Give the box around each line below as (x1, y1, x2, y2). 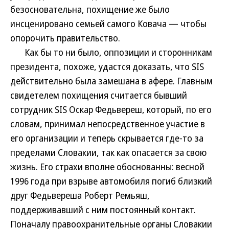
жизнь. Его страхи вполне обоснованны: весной (10, 161, 204, 173)
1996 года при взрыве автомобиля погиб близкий (10, 175, 212, 187)
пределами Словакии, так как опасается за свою (10, 146, 207, 158)
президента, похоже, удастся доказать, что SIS (10, 60, 204, 73)
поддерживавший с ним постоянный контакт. (10, 203, 196, 216)
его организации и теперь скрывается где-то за (10, 132, 203, 144)
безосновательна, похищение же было (10, 3, 170, 15)
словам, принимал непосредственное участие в (10, 118, 205, 130)
